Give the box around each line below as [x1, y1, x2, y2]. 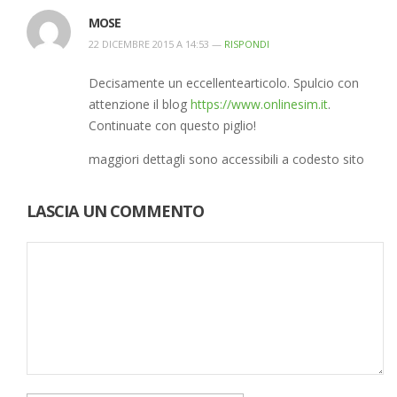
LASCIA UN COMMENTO [27, 199, 204, 222]
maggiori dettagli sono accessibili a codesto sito [89, 150, 364, 167]
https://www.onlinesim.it [191, 95, 328, 113]
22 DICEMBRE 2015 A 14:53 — [89, 36, 224, 51]
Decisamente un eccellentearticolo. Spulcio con [89, 74, 359, 91]
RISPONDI [224, 36, 269, 51]
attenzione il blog [89, 95, 191, 113]
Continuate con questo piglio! [89, 116, 256, 134]
